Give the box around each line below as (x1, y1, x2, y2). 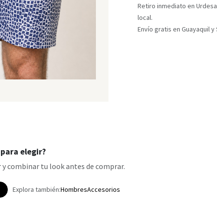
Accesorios (87, 185, 120, 194)
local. (138, 13, 153, 22)
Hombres (60, 185, 87, 194)
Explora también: (12, 185, 61, 194)
